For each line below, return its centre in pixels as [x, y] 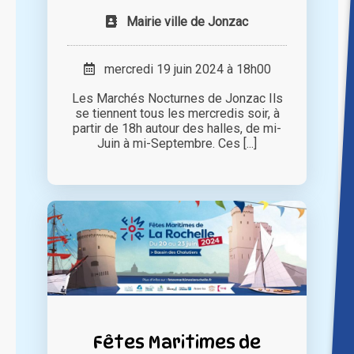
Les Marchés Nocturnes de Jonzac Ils [177, 99]
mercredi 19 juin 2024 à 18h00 [183, 70]
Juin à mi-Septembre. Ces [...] [177, 144]
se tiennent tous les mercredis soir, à [177, 114]
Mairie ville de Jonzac [187, 22]
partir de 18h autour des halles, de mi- [177, 129]
